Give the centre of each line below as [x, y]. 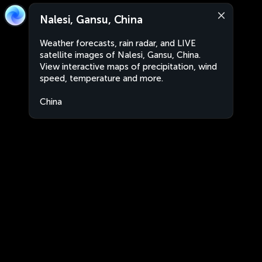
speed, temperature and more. [101, 78]
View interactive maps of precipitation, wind [128, 67]
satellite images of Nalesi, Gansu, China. [120, 55]
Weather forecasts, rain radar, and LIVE [118, 43]
